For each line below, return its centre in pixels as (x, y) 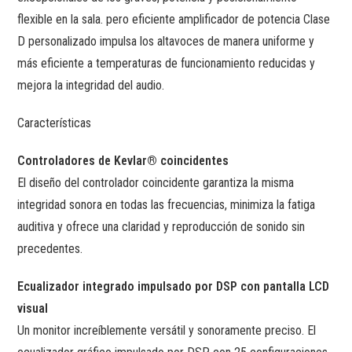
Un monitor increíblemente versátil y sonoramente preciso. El (167, 330)
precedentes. (50, 248)
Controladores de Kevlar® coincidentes (123, 160)
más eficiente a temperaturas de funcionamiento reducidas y (167, 63)
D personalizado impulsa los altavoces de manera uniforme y (166, 41)
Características (55, 123)
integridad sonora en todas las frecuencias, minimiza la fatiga (167, 204)
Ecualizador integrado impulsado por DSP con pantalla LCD (174, 286)
